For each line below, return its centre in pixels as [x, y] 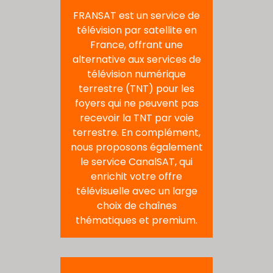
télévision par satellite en [136, 30]
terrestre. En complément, [136, 133]
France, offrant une [136, 45]
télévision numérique [136, 74]
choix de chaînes [136, 206]
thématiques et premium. [136, 221]
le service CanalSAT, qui [136, 162]
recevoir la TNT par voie [136, 118]
